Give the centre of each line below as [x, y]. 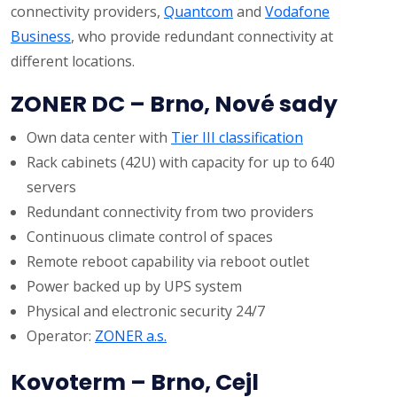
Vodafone [297, 12]
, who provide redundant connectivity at [202, 37]
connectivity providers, [87, 12]
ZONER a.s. [131, 336]
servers [51, 187]
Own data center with [99, 138]
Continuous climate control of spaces [150, 237]
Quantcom [198, 12]
